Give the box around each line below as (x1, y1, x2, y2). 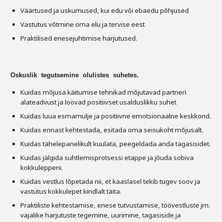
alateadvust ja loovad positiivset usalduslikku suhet (20, 98, 176, 107)
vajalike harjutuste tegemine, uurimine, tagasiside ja (20, 211, 181, 220)
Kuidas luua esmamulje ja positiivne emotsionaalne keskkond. (20, 111, 211, 120)
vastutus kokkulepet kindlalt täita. (20, 187, 121, 196)
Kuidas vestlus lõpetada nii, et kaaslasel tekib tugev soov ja (20, 177, 200, 186)
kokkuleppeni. (20, 163, 63, 172)
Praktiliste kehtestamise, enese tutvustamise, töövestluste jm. (20, 201, 210, 210)
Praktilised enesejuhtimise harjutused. (20, 34, 137, 43)
